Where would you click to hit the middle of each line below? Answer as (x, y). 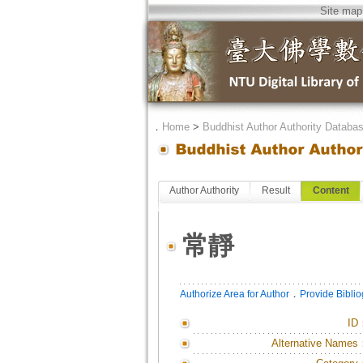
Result (275, 190)
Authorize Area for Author (234, 294)
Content (331, 190)
